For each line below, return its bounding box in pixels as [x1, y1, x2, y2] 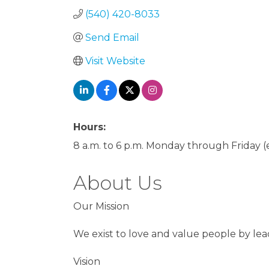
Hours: [73, 121, 106, 133]
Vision [73, 255, 100, 267]
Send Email [85, 31, 139, 43]
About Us [73, 171, 162, 195]
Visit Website [85, 55, 145, 67]
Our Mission [73, 200, 129, 212]
